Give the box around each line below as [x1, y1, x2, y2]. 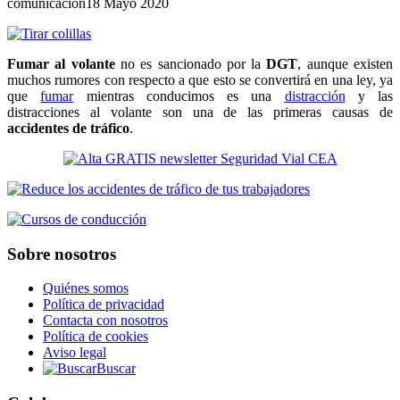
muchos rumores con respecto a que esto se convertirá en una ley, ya [7, 71, 393, 87]
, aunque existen [297, 55, 394, 71]
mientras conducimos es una [73, 87, 285, 104]
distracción [284, 87, 346, 104]
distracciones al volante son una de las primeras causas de [7, 104, 393, 120]
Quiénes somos [43, 280, 129, 296]
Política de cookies [43, 329, 148, 345]
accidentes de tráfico [7, 120, 129, 136]
